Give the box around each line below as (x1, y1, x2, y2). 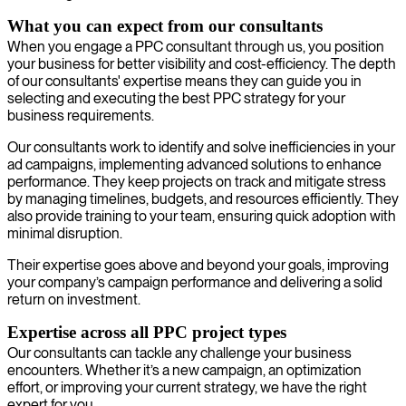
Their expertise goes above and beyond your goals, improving (7, 256, 389, 274)
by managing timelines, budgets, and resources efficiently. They (7, 189, 399, 208)
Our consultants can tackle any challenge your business (7, 343, 352, 362)
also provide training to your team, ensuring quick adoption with (7, 207, 396, 225)
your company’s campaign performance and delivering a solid (7, 273, 382, 291)
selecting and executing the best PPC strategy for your (7, 89, 345, 107)
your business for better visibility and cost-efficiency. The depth (7, 54, 396, 72)
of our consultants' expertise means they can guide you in (7, 72, 362, 90)
